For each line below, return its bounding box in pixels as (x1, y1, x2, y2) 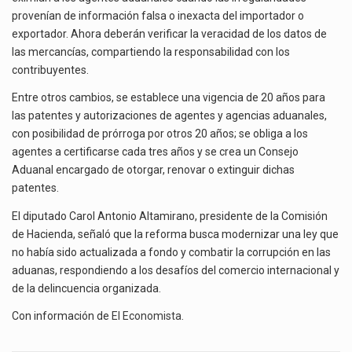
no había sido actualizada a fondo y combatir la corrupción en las (12, 245, 331, 258)
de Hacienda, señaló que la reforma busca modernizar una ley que (12, 227, 339, 240)
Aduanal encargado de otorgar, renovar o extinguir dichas (12, 163, 295, 177)
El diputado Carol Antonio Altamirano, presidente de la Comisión (12, 209, 328, 222)
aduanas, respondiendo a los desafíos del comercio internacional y (12, 263, 339, 277)
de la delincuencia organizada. (12, 281, 161, 295)
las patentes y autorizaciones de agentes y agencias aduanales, (12, 109, 327, 123)
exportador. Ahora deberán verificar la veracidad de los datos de (12, 27, 327, 40)
